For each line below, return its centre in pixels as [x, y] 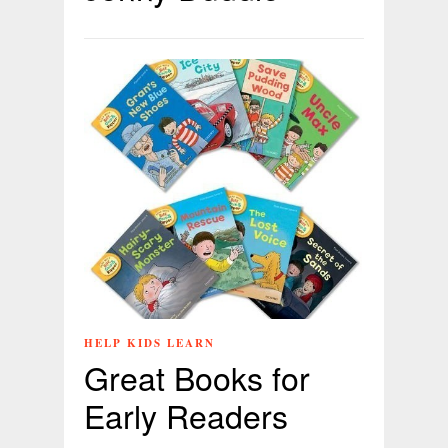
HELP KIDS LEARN [149, 342]
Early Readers [186, 414]
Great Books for [197, 376]
